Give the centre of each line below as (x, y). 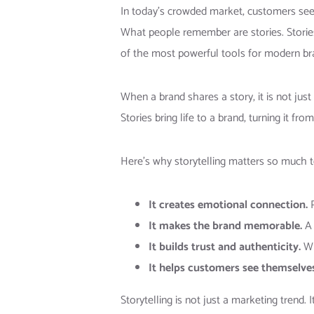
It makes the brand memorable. (225, 226)
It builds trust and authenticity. (225, 247)
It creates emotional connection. (228, 205)
